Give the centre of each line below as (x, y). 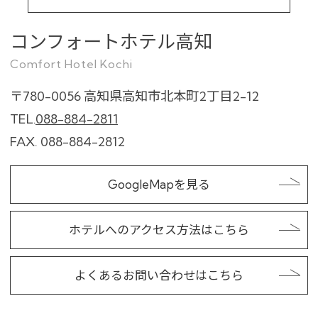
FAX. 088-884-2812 (67, 141)
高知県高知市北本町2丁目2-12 (171, 95)
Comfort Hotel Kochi (71, 63)
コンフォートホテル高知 (111, 40)
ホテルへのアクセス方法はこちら (159, 229)
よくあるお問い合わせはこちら (159, 275)
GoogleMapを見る (159, 184)
